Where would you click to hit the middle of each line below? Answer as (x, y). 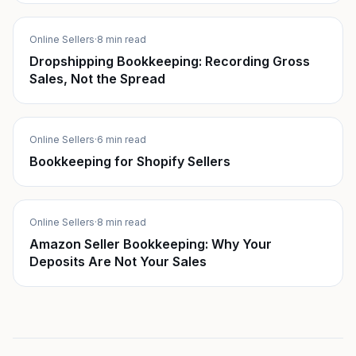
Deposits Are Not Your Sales (118, 261)
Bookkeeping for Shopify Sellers (130, 161)
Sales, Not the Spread (97, 79)
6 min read (122, 139)
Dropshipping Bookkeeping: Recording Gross (170, 61)
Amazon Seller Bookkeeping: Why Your (151, 244)
